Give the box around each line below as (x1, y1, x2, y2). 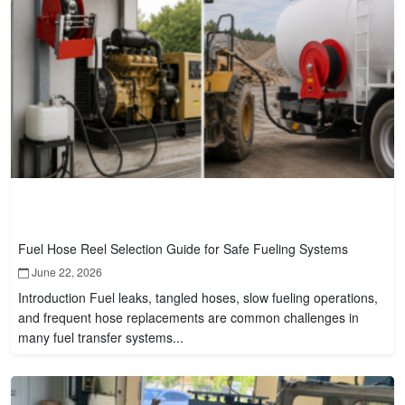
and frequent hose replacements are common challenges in (18, 308, 359, 326)
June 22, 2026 (29, 264, 102, 279)
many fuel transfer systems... (18, 328, 184, 346)
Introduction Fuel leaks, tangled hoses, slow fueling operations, (18, 288, 378, 306)
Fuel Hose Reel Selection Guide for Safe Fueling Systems (18, 240, 348, 258)
